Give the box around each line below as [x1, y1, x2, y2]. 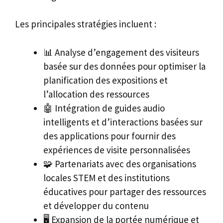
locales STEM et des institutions [43, 171, 170, 184]
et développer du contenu [43, 199, 149, 212]
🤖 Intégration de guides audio [43, 102, 165, 114]
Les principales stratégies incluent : [15, 18, 156, 30]
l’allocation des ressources [43, 88, 149, 100]
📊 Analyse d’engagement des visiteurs [43, 46, 199, 58]
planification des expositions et [43, 74, 168, 86]
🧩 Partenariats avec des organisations [43, 157, 196, 170]
